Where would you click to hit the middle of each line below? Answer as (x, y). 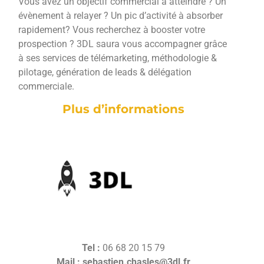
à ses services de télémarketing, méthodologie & (118, 58)
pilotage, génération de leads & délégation (105, 72)
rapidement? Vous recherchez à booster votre (112, 29)
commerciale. (47, 86)
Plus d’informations (123, 109)
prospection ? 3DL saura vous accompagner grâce (123, 44)
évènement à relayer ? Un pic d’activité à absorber (121, 15)
